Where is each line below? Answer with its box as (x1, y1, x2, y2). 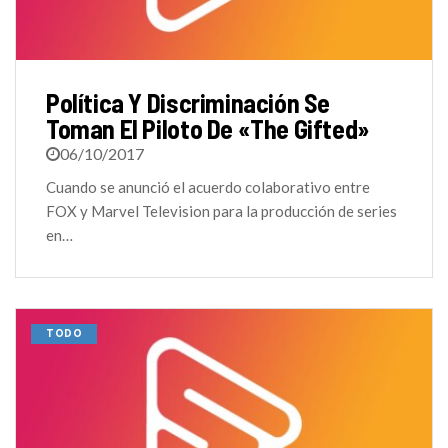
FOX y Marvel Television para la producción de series (46, 202, 397, 221)
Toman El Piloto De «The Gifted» (46, 113, 370, 145)
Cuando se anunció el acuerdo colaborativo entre (46, 178, 370, 197)
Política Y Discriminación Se (46, 87, 331, 119)
